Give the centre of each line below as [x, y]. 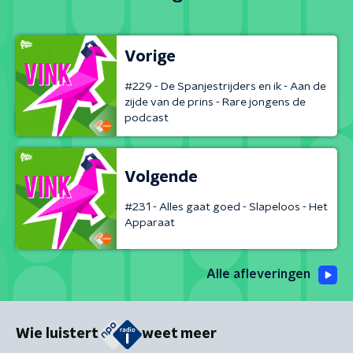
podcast [147, 118]
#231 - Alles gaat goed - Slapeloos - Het [226, 207]
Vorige [150, 56]
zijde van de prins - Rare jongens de [215, 102]
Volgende [161, 177]
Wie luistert [57, 334]
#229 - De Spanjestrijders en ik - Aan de [225, 86]
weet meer [179, 334]
